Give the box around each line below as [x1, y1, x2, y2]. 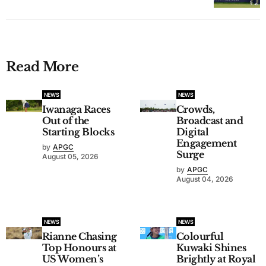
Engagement [176, 137, 237, 149]
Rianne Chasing [42, 230, 117, 242]
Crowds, [176, 103, 215, 115]
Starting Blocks [42, 125, 115, 138]
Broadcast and [176, 114, 243, 126]
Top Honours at [42, 241, 116, 254]
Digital [176, 125, 209, 138]
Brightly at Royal [176, 252, 256, 265]
